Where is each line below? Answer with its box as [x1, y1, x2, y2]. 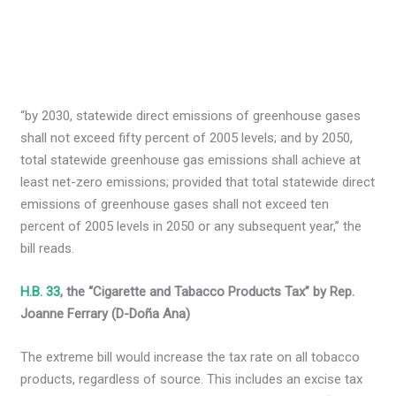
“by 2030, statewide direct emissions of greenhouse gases [20, 108, 362, 125]
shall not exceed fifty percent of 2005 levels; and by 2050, [20, 130, 354, 147]
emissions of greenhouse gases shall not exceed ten [20, 196, 330, 213]
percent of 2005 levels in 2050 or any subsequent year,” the [20, 218, 362, 235]
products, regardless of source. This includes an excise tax [20, 371, 363, 388]
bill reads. [20, 240, 75, 257]
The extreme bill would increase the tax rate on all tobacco [20, 349, 361, 366]
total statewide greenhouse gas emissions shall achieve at [20, 152, 362, 169]
